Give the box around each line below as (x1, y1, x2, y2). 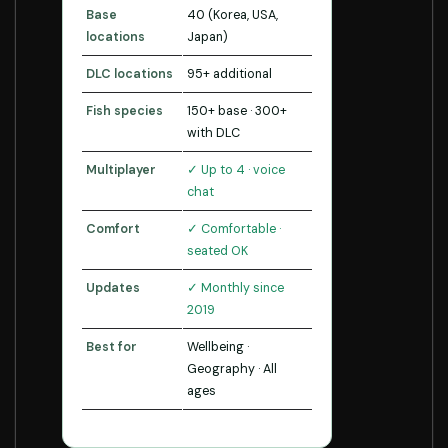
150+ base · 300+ (187, 103, 287, 119)
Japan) (187, 29, 228, 45)
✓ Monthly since (187, 280, 284, 296)
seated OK (187, 243, 248, 259)
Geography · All (187, 361, 277, 377)
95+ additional (187, 66, 272, 82)
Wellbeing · (187, 339, 249, 355)
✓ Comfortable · (187, 221, 281, 237)
